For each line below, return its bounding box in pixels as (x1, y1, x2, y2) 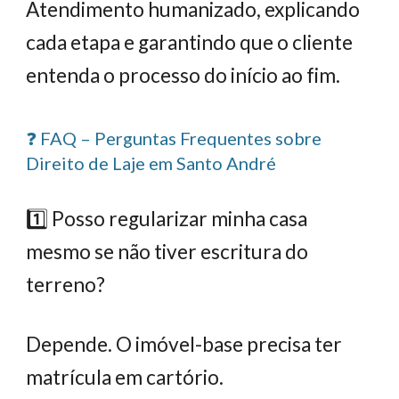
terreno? (26, 273, 106, 297)
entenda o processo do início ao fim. (26, 63, 341, 87)
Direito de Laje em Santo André (26, 152, 277, 174)
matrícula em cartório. (26, 365, 224, 389)
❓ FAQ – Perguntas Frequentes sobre (26, 127, 322, 149)
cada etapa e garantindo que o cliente (26, 30, 354, 54)
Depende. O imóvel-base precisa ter (26, 332, 343, 356)
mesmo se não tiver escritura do (26, 240, 309, 264)
